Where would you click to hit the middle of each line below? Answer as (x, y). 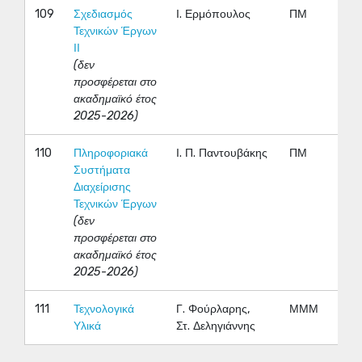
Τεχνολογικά (104, 309)
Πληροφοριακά (111, 154)
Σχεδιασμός (103, 15)
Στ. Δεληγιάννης (216, 326)
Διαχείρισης (102, 187)
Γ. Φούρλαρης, (213, 309)
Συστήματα (102, 170)
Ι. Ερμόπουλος (213, 15)
